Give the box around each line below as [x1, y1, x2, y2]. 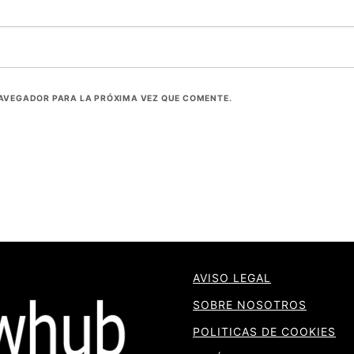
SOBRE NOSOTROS [193, 297, 307, 311]
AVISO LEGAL [193, 270, 271, 284]
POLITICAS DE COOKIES [193, 324, 336, 338]
